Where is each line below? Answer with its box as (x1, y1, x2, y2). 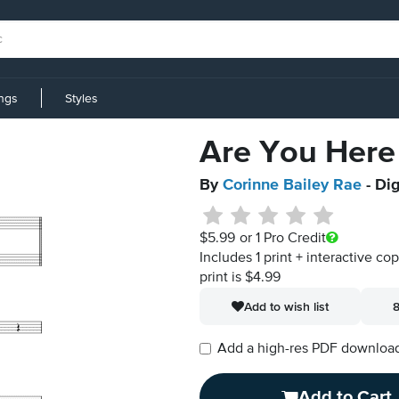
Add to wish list (244, 299, 329, 313)
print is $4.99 (199, 271, 281, 285)
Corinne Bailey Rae (223, 177, 362, 193)
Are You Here (199, 137, 395, 169)
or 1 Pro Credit (239, 232, 326, 246)
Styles (65, 92, 98, 105)
